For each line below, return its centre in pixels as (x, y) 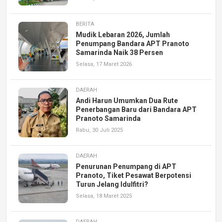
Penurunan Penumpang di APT (126, 167)
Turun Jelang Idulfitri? (112, 185)
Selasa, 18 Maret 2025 (104, 196)
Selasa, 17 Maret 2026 (104, 64)
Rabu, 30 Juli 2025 (99, 130)
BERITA (85, 24)
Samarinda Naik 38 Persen (119, 53)
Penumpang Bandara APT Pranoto (133, 44)
